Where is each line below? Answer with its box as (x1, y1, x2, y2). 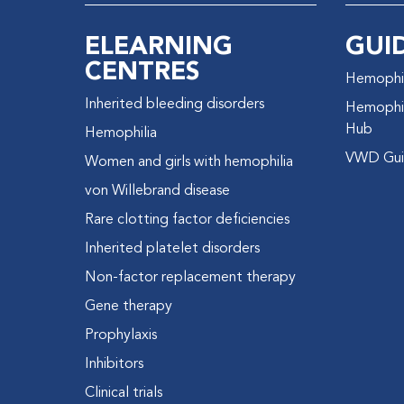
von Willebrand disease (85, 183, 231, 198)
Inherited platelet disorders (85, 241, 261, 256)
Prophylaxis (85, 327, 158, 343)
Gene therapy (85, 298, 173, 314)
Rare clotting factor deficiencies (85, 212, 290, 227)
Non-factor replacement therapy (85, 270, 297, 285)
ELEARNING (85, 26, 234, 67)
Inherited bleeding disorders (85, 96, 265, 112)
